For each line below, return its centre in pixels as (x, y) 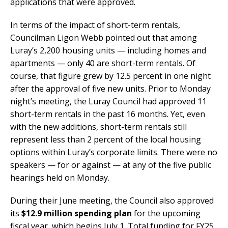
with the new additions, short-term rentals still (98, 126)
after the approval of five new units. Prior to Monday (110, 88)
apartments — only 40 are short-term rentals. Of (103, 63)
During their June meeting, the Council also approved (112, 200)
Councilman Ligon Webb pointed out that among (104, 37)
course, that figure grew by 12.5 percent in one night (110, 76)
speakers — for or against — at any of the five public (111, 165)
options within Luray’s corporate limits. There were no (114, 152)
